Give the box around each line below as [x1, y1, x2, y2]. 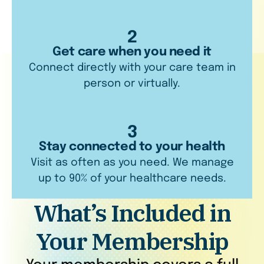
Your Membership [35, 226, 229, 256]
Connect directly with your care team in [28, 62, 236, 73]
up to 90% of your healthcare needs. [38, 173, 226, 184]
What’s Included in [33, 197, 231, 228]
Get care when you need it [52, 46, 212, 58]
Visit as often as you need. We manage [30, 157, 234, 168]
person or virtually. [84, 78, 180, 89]
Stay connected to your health [39, 141, 225, 153]
